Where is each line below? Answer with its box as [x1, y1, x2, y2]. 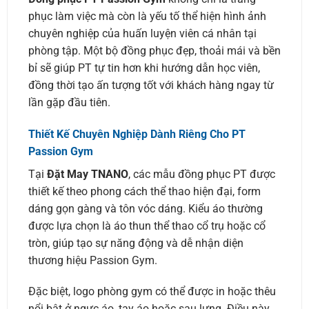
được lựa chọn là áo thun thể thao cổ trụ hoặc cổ [28, 219, 266, 232]
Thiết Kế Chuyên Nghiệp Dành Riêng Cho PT [28, 127, 246, 141]
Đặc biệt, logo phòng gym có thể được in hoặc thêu [28, 285, 276, 299]
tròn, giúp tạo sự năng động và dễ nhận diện [28, 236, 243, 250]
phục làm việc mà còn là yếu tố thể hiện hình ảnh [28, 9, 266, 23]
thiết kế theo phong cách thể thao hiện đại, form [28, 184, 261, 198]
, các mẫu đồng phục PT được [128, 167, 275, 181]
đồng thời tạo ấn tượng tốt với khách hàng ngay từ [28, 78, 274, 92]
